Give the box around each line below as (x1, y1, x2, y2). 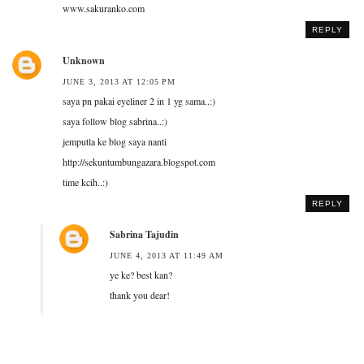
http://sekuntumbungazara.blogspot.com (63, 154, 215, 168)
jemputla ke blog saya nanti (63, 134, 167, 148)
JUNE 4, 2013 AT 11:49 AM (110, 250, 223, 260)
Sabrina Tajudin (110, 227, 179, 241)
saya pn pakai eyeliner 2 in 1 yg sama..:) (63, 93, 215, 107)
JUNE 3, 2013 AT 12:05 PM (63, 76, 175, 86)
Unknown (63, 53, 105, 67)
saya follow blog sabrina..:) (63, 114, 167, 128)
